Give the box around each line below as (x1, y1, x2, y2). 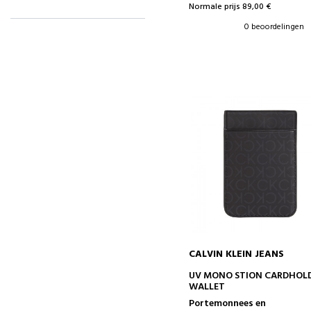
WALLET (189, 278, 226, 295)
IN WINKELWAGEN (223, 266, 299, 280)
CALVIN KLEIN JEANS (189, 246, 285, 262)
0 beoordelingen (244, 20, 305, 34)
